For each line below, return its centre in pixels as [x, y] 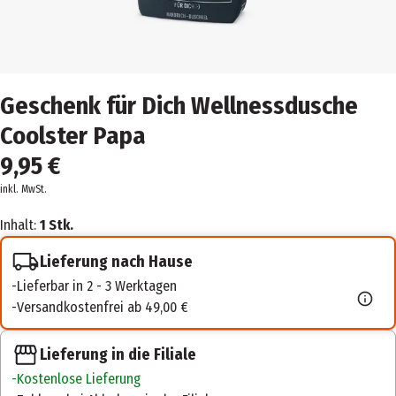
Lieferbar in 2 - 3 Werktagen [97, 286]
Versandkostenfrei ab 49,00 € [103, 307]
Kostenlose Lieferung [79, 379]
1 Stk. [57, 225]
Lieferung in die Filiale [118, 354]
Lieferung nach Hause [116, 261]
